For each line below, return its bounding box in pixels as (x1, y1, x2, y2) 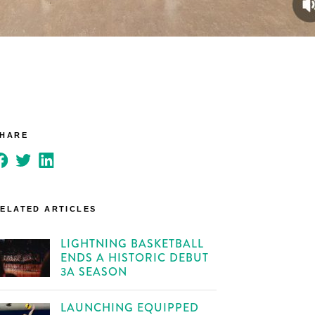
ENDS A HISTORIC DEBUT (60, 250, 210, 266)
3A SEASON (60, 264, 128, 280)
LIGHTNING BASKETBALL (60, 236, 205, 252)
